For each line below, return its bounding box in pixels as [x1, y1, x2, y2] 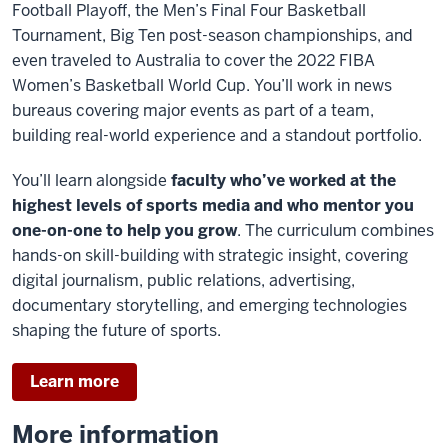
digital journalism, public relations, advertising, [12, 270, 355, 291]
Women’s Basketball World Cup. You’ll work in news [12, 75, 392, 96]
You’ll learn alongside [12, 170, 171, 191]
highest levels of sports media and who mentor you [12, 195, 414, 216]
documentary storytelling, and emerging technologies [12, 295, 407, 316]
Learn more [30, 371, 119, 392]
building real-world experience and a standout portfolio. [12, 125, 422, 146]
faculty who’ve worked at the [171, 170, 396, 191]
